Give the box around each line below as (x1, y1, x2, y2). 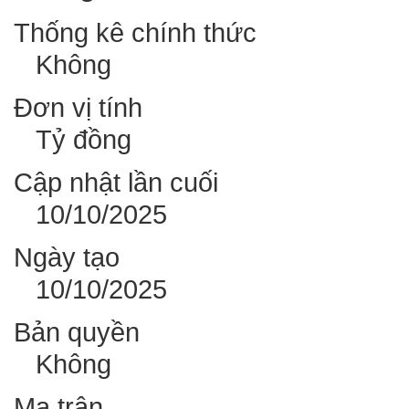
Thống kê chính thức (14, 17, 257, 48)
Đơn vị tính (14, 92, 142, 123)
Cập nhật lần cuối (14, 167, 218, 198)
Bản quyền (14, 317, 140, 348)
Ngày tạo (14, 242, 120, 273)
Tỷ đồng (36, 124, 131, 155)
